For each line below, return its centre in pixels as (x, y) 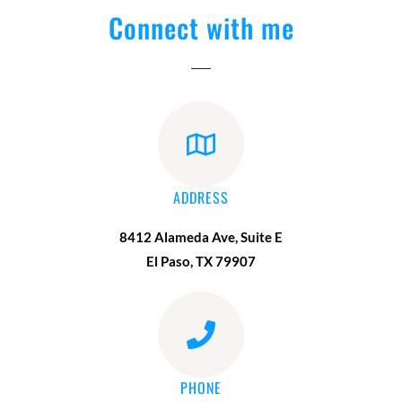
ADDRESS (201, 198)
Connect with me (201, 28)
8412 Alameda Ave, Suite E (201, 237)
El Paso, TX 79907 (201, 262)
